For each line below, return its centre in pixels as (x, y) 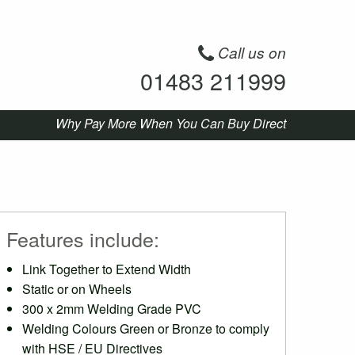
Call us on (250, 52)
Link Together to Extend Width (107, 269)
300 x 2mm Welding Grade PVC (112, 309)
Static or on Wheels (77, 289)
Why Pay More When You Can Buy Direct (171, 123)
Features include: (83, 239)
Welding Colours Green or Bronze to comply (146, 328)
